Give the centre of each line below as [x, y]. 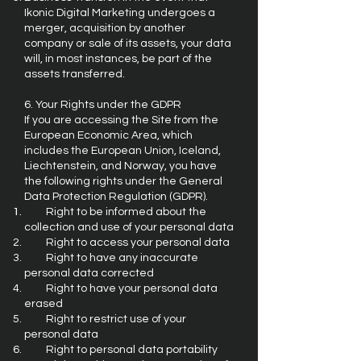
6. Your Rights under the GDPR [103, 105]
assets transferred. [75, 74]
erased [44, 304]
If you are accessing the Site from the [121, 120]
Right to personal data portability [121, 350]
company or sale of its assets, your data [128, 44]
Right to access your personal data [127, 243]
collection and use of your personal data [129, 227]
